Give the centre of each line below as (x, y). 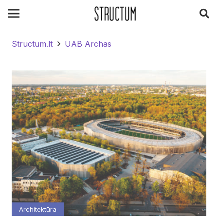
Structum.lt (32, 44)
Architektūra (38, 209)
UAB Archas (88, 44)
